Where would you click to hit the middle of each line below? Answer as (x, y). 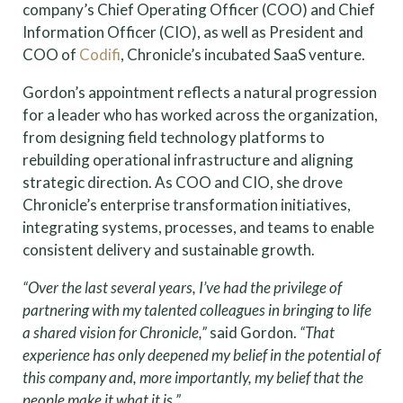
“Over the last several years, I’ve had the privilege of (182, 287)
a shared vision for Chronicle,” (115, 332)
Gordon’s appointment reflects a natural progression (200, 92)
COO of (51, 54)
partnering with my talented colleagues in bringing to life (197, 309)
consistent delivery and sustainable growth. (169, 249)
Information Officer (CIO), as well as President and (193, 31)
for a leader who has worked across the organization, (200, 114)
